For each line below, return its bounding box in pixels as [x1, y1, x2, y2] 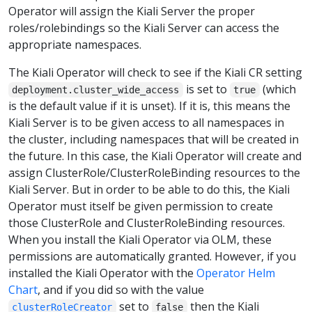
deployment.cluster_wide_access [12, 84, 180, 96]
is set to [182, 81, 230, 97]
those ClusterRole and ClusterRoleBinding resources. [8, 215, 285, 231]
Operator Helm [196, 265, 275, 281]
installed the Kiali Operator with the [8, 265, 196, 281]
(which [259, 81, 296, 97]
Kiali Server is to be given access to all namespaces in [8, 115, 284, 131]
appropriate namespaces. [8, 37, 141, 53]
